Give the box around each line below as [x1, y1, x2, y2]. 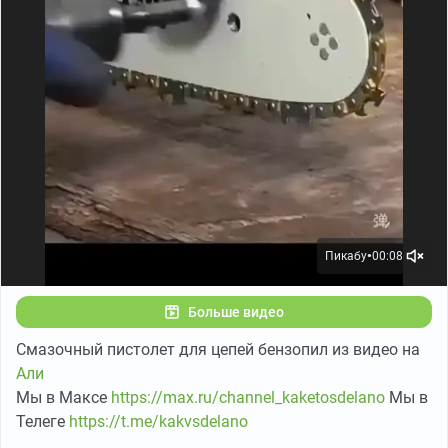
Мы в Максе [16, 388, 111, 408]
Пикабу [325, 249, 367, 264]
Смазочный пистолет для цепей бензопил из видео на [16, 340, 420, 360]
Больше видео [188, 304, 284, 321]
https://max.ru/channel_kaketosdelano [111, 388, 385, 408]
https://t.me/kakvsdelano [69, 412, 248, 432]
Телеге [16, 412, 69, 432]
